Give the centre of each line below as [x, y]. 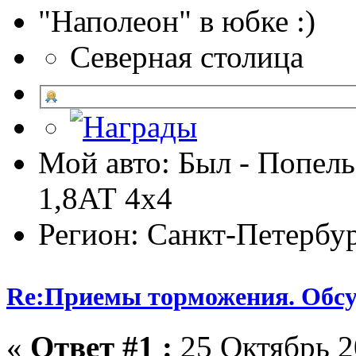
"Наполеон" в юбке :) [177, 21]
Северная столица [187, 56]
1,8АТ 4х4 [105, 198]
